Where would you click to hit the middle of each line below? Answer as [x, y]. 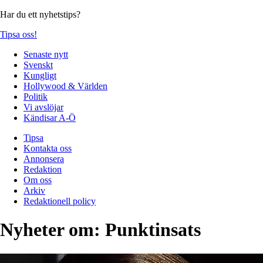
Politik [36, 96]
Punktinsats [153, 230]
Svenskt [38, 65]
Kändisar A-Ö [50, 117]
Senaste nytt [46, 54]
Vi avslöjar [43, 107]
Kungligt [40, 75]
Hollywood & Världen [65, 86]
